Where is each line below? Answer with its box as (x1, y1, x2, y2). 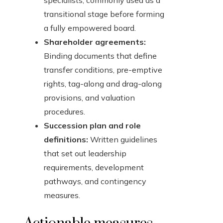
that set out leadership (44, 148, 126, 159)
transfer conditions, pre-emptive (44, 65, 162, 75)
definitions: (44, 134, 88, 145)
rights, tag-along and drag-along (44, 79, 162, 89)
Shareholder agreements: (44, 37, 146, 47)
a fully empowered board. (44, 23, 136, 33)
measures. (44, 190, 80, 201)
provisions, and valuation (44, 93, 135, 103)
